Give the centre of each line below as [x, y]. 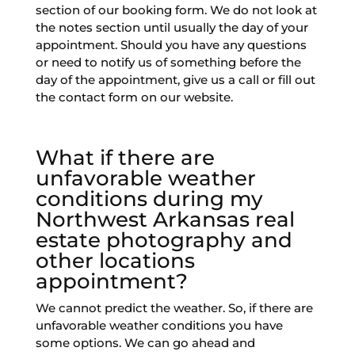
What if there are [125, 158]
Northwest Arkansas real [165, 220]
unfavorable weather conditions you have [159, 326]
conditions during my [149, 199]
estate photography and [164, 240]
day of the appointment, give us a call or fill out [175, 80]
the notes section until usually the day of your [172, 28]
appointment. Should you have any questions [171, 45]
